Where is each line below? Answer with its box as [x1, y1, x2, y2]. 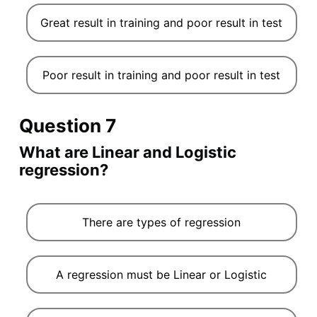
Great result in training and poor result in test [40, 15, 283, 30]
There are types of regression [82, 214, 241, 229]
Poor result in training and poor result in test [42, 67, 281, 82]
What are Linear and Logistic [18, 142, 236, 161]
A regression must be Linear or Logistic [56, 267, 267, 282]
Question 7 [18, 114, 116, 137]
